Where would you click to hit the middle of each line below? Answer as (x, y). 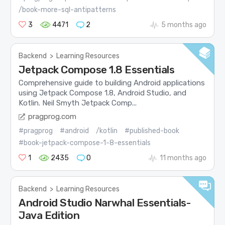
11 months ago (183, 158)
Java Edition (49, 215)
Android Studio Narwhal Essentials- (105, 202)
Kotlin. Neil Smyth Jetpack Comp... (78, 103)
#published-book (152, 131)
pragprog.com (52, 116)
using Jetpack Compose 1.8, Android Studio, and (103, 93)
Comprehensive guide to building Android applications (112, 83)
